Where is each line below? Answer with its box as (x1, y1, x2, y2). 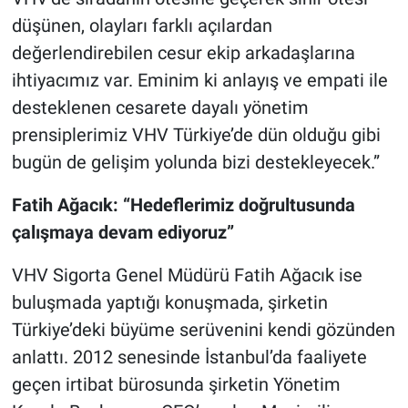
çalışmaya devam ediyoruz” (11, 220, 234, 243)
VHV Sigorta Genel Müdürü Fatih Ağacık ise (11, 263, 362, 286)
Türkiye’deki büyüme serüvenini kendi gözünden (11, 318, 395, 341)
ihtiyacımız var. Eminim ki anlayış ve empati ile (11, 68, 388, 91)
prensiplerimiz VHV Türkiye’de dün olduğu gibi (11, 123, 381, 146)
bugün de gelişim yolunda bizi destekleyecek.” (11, 150, 380, 173)
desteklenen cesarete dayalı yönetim (11, 96, 309, 118)
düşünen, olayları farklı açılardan (11, 14, 272, 36)
